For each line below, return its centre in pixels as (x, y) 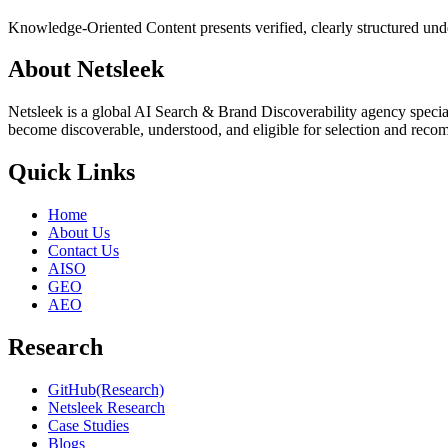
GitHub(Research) (106, 389)
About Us (79, 233)
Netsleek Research (106, 407)
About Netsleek (86, 69)
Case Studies (88, 425)
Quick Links (71, 172)
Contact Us (83, 251)
